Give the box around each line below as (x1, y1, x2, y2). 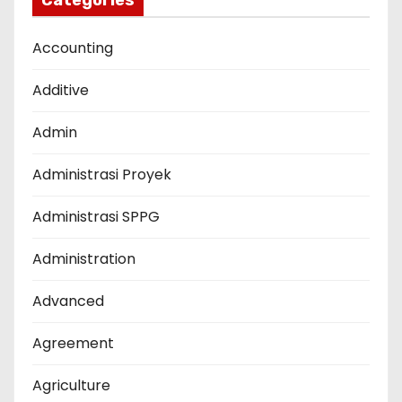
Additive (32, 80, 89, 101)
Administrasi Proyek (32, 164, 171, 186)
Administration (32, 249, 135, 270)
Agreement (32, 333, 114, 354)
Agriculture (32, 375, 110, 397)
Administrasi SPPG (32, 206, 160, 228)
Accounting (32, 38, 113, 59)
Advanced (32, 291, 104, 312)
